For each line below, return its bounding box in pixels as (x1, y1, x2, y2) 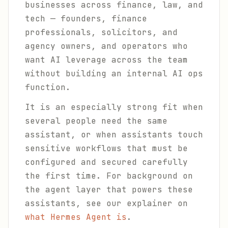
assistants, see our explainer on (25, 198, 188, 209)
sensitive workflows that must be (25, 143, 188, 154)
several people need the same (25, 116, 167, 126)
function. (25, 82, 71, 93)
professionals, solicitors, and (25, 27, 178, 38)
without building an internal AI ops (25, 68, 203, 79)
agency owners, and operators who (25, 41, 188, 51)
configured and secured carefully (25, 157, 188, 167)
